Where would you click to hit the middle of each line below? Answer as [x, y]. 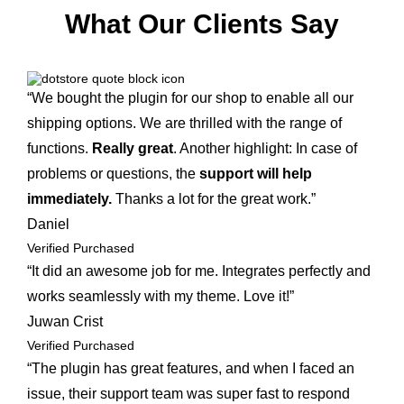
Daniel [48, 225]
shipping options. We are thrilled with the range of [184, 124]
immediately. [69, 199]
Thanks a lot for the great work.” [214, 199]
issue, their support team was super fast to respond [188, 394]
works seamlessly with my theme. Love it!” [161, 297]
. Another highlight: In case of [265, 149]
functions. [60, 149]
